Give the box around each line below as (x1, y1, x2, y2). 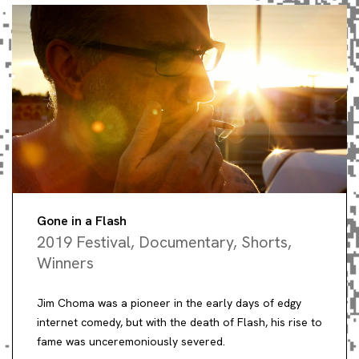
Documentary (139, 231, 233, 252)
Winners (37, 252, 94, 273)
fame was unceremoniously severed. (37, 333, 225, 349)
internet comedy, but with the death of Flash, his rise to (37, 314, 322, 329)
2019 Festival (37, 231, 131, 252)
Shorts (241, 231, 288, 252)
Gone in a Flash (37, 212, 127, 229)
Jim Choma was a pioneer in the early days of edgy (37, 295, 301, 310)
